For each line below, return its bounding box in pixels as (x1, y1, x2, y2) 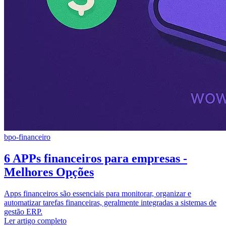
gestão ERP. (4, 207, 42, 216)
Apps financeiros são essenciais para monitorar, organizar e (4, 189, 191, 198)
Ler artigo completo (4, 216, 67, 225)
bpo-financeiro (4, 132, 50, 141)
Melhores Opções (4, 165, 94, 179)
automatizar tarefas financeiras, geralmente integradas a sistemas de (4, 198, 216, 207)
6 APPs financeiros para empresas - (4, 151, 187, 165)
